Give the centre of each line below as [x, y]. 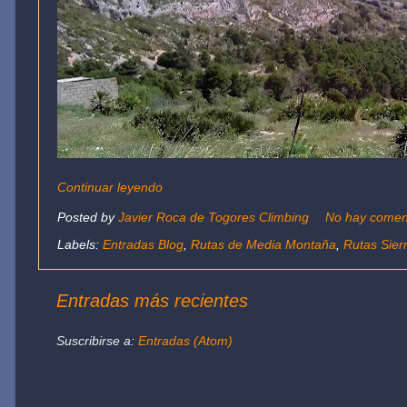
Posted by [88, 218]
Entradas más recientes [152, 300]
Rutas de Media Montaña [263, 244]
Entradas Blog [143, 244]
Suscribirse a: [97, 340]
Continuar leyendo [110, 188]
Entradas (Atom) [185, 340]
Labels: [80, 244]
